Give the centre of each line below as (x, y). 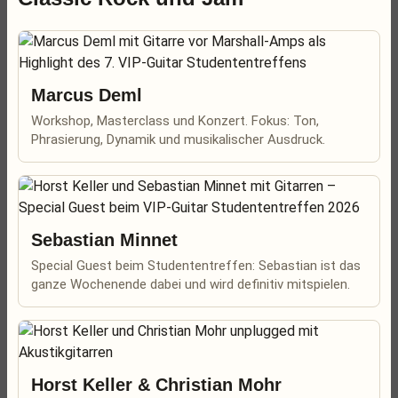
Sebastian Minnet (104, 240)
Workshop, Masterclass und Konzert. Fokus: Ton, (175, 121)
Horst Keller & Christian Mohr (156, 385)
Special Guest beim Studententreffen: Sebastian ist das (196, 266)
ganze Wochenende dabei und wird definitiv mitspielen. (191, 284)
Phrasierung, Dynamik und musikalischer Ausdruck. (178, 139)
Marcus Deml (87, 95)
